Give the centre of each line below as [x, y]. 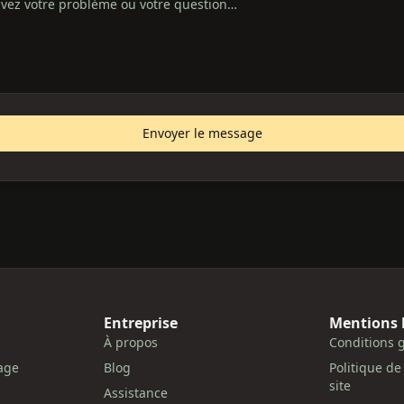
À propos [131, 342]
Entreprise [141, 323]
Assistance [136, 393]
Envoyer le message [202, 133]
